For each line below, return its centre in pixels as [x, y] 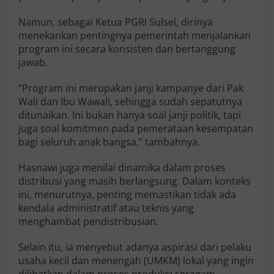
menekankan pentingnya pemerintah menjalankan [135, 36]
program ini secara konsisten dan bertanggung [127, 49]
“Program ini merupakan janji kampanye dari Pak [131, 88]
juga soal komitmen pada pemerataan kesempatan [136, 129]
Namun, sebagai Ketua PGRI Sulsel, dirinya [116, 22]
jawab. [33, 63]
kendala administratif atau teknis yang [106, 208]
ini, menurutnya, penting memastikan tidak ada [127, 195]
